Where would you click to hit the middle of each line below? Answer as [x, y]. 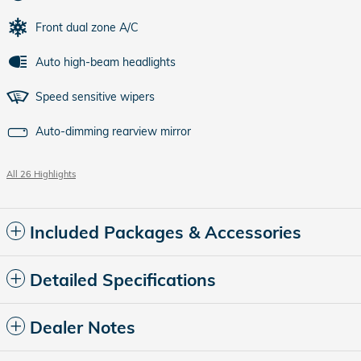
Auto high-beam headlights [106, 62]
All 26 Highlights [41, 174]
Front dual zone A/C [87, 27]
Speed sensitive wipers [95, 97]
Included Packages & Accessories [166, 232]
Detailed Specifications [123, 280]
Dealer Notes [83, 327]
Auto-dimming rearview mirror [113, 131]
